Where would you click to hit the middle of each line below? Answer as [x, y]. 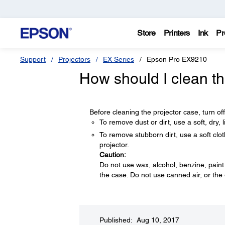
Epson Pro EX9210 [177, 59]
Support [33, 59]
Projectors [74, 59]
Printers [177, 33]
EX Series [119, 59]
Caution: [113, 155]
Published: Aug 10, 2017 [139, 220]
